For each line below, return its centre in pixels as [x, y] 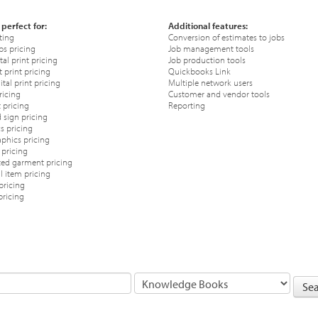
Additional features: [208, 25]
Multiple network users [211, 82]
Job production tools [207, 59]
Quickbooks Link [200, 71]
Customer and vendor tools [219, 93]
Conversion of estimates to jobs [227, 37]
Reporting [187, 105]
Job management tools [212, 48]
